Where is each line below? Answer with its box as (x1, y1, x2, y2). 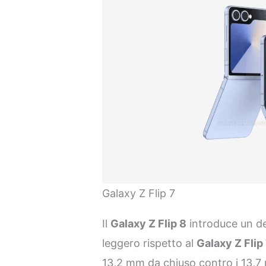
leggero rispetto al (102, 236, 197, 249)
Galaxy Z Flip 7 (102, 186, 176, 199)
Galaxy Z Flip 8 (110, 217, 187, 230)
